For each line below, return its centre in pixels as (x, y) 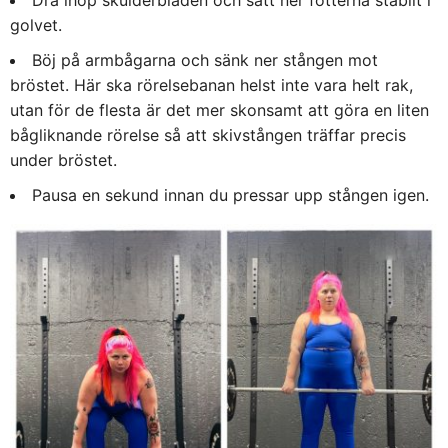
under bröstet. (63, 159)
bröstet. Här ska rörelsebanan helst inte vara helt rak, (211, 84)
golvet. (36, 24)
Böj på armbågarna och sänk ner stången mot (205, 59)
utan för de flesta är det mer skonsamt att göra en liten (219, 109)
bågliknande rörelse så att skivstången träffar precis (208, 134)
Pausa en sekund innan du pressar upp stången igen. (230, 194)
